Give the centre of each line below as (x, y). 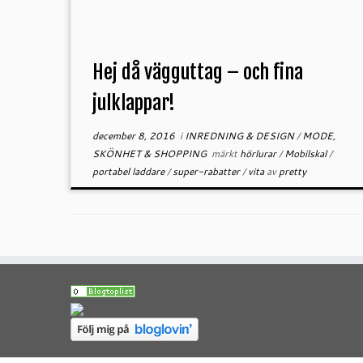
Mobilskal (306, 154)
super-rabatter (207, 171)
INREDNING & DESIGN (240, 136)
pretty (292, 171)
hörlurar (259, 154)
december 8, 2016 (133, 136)
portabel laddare (129, 171)
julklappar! (133, 103)
